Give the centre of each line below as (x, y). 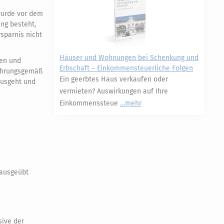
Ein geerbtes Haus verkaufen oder (114, 79)
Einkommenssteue (90, 103)
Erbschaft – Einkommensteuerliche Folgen (126, 68)
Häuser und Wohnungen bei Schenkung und (129, 58)
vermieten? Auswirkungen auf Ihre (114, 91)
